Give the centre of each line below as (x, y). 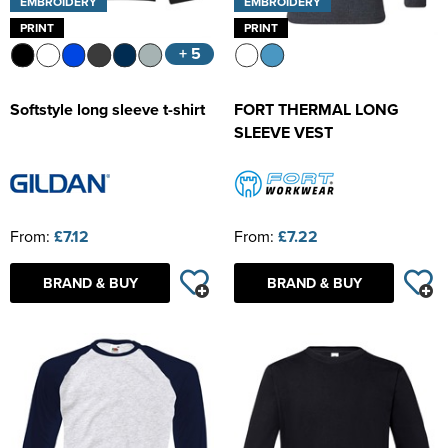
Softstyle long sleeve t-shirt (107, 110)
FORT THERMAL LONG (316, 110)
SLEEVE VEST (283, 133)
